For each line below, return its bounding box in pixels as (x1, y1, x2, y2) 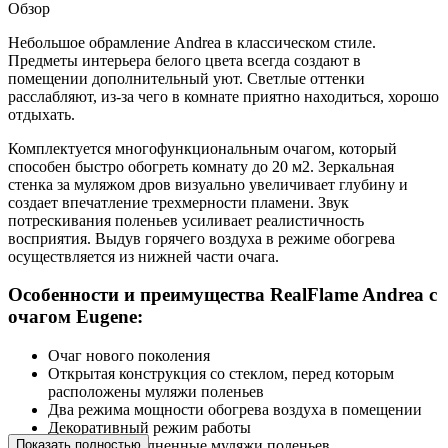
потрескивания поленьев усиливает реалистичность (8, 211, 364, 229)
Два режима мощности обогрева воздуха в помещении (48, 401, 422, 419)
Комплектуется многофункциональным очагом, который (8, 139, 397, 157)
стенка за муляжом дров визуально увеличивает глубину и (8, 175, 408, 193)
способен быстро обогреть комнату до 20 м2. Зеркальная (8, 157, 394, 175)
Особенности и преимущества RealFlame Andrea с (8, 284, 437, 306)
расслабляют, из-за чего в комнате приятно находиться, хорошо (8, 87, 439, 105)
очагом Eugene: (8, 306, 143, 328)
